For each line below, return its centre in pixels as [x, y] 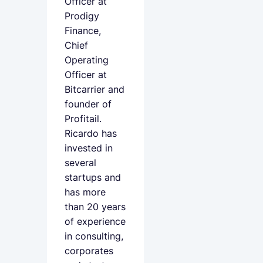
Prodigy [82, 16]
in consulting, [94, 236]
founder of [88, 104]
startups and [93, 177]
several [80, 163]
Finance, [83, 31]
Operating [87, 60]
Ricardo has [91, 133]
